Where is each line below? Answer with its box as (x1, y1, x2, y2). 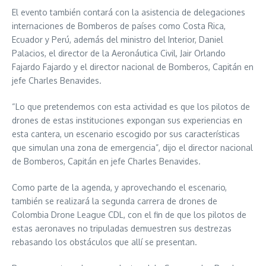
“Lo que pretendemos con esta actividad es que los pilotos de (12, 102, 250, 112)
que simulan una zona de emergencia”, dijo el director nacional (12, 142, 253, 153)
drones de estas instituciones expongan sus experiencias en (12, 115, 242, 125)
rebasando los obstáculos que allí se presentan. (12, 237, 197, 247)
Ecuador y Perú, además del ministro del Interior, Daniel (12, 34, 223, 45)
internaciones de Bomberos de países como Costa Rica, (12, 21, 226, 31)
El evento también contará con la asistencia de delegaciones (12, 7, 245, 17)
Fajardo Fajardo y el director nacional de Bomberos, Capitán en (12, 62, 254, 72)
